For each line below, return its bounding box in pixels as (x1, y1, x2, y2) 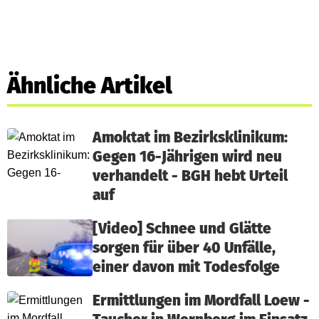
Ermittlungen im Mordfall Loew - (93, 292, 310, 310)
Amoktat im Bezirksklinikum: (93, 129, 288, 147)
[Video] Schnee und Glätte (93, 220, 271, 238)
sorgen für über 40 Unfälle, (93, 239, 276, 257)
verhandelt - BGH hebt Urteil (93, 167, 288, 185)
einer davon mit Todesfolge (93, 258, 280, 276)
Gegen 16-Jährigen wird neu (93, 148, 282, 166)
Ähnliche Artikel (7, 72, 172, 99)
